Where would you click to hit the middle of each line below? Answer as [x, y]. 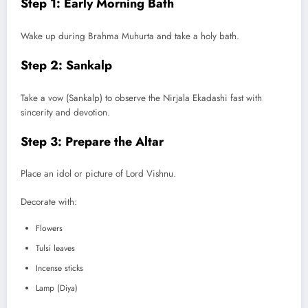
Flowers [49, 228]
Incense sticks [59, 268]
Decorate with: [49, 201]
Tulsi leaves [55, 248]
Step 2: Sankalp [66, 66]
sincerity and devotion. [65, 112]
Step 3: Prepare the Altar [92, 141]
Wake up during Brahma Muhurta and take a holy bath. [130, 36]
